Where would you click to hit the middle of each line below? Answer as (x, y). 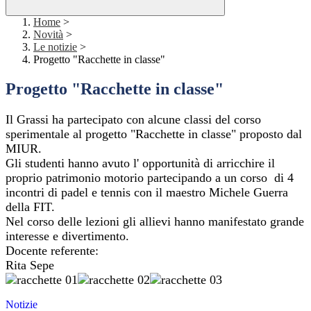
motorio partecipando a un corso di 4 (199, 178)
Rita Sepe (30, 266)
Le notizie (55, 47)
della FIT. (30, 207)
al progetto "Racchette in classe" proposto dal (187, 134)
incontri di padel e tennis (70, 193)
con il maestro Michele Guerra (211, 193)
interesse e (34, 236)
